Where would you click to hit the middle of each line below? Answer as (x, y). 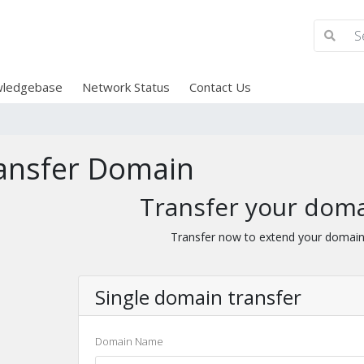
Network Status (126, 87)
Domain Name (130, 341)
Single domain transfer (199, 297)
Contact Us (220, 87)
